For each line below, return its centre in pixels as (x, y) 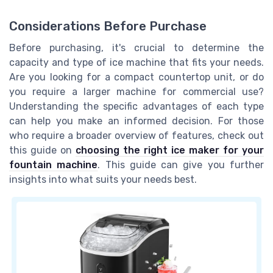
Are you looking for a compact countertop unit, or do (136, 77)
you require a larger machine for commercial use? (136, 91)
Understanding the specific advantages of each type (136, 106)
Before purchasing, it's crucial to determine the (136, 48)
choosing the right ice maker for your (170, 150)
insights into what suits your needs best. (103, 179)
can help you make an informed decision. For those (136, 121)
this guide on (42, 150)
